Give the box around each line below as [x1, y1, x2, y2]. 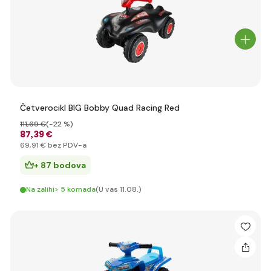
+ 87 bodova [34, 160, 86, 171]
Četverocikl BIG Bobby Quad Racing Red [20, 102, 180, 113]
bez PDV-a [46, 140, 87, 150]
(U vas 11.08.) [96, 184, 142, 194]
